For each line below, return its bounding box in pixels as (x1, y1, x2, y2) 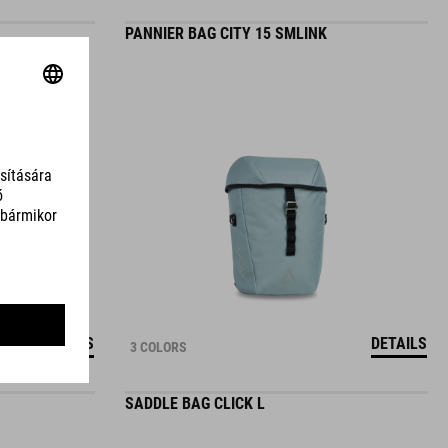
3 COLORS (129, 339, 187, 355)
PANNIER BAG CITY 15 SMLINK (124, 24, 327, 43)
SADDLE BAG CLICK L (124, 394, 265, 413)
